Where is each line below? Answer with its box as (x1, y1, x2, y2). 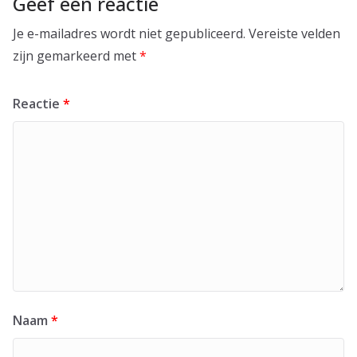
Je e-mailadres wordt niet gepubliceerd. (13, 25, 245, 43)
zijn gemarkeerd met (13, 47, 139, 65)
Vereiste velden (249, 25, 340, 43)
